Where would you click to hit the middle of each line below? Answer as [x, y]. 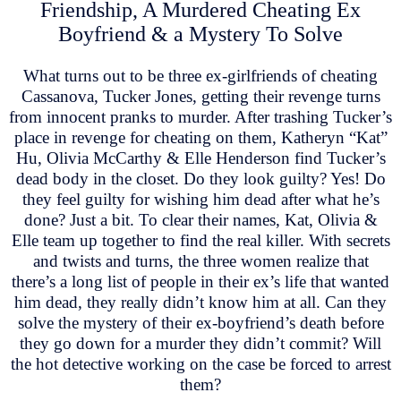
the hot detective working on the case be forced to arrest [200, 363]
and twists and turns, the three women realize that [200, 260]
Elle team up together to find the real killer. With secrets [200, 240]
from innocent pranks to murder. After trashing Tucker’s [200, 116]
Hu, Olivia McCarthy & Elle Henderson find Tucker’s [200, 158]
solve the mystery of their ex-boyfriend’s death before [200, 322]
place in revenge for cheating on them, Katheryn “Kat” [200, 137]
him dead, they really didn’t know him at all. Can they [200, 302]
